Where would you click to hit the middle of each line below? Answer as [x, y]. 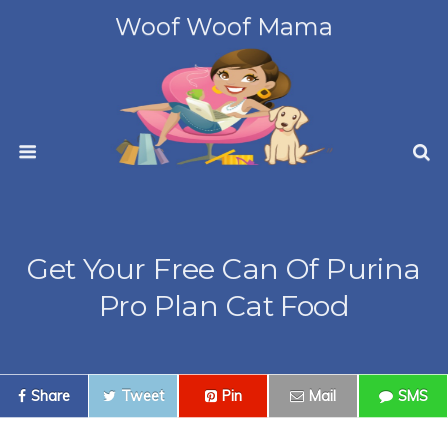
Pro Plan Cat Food [224, 305]
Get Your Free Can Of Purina [224, 268]
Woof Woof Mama [224, 26]
